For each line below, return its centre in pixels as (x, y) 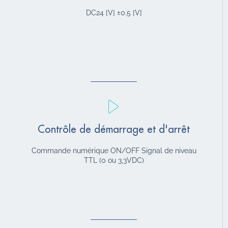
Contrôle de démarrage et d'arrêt (114, 129)
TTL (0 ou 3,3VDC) (114, 160)
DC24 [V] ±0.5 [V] (114, 12)
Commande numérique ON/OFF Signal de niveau (114, 150)
